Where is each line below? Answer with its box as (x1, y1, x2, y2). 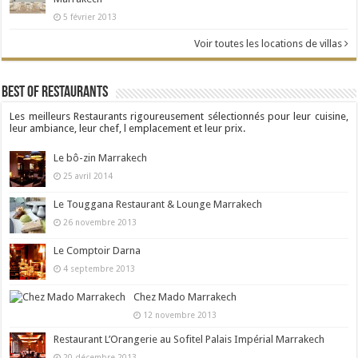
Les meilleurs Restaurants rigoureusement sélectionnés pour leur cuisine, (10, 109, 348, 122)
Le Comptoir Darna (54, 244, 141, 257)
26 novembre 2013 (61, 217, 137, 227)
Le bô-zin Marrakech (54, 151, 148, 164)
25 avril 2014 (61, 170, 113, 181)
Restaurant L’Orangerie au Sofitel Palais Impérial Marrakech (54, 332, 325, 345)
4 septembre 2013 (61, 263, 136, 273)
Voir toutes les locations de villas (193, 37, 344, 50)
